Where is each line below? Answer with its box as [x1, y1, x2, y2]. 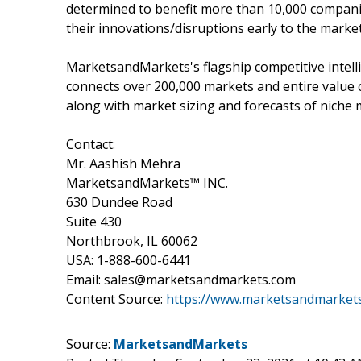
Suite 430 [66, 212, 122, 230]
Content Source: [66, 289, 166, 308]
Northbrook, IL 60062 [66, 231, 197, 250]
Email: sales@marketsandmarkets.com [66, 270, 296, 288]
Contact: [66, 135, 115, 153]
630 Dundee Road [66, 193, 172, 211]
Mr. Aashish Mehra [66, 154, 180, 172]
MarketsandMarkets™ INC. [66, 173, 228, 192]
